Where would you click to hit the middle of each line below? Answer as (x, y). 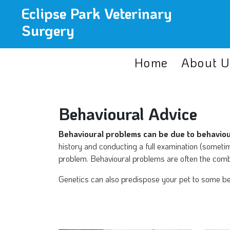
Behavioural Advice (128, 114)
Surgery (48, 30)
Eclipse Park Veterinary (97, 13)
